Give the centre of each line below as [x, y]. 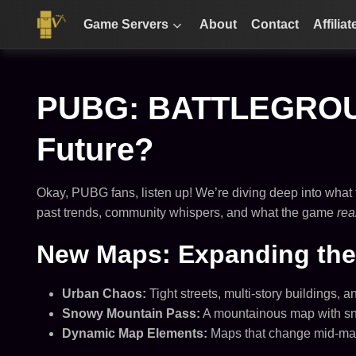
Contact [275, 24]
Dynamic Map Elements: [134, 333]
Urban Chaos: [104, 294]
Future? [95, 149]
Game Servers [126, 24]
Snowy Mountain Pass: [131, 313]
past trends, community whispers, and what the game [186, 213]
